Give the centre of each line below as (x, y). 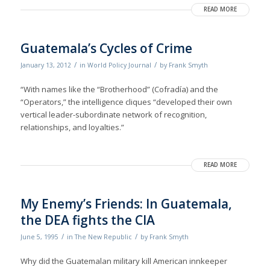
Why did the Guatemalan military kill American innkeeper (124, 261)
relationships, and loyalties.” (72, 127)
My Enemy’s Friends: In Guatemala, (126, 204)
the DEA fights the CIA (87, 220)
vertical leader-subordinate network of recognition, (113, 115)
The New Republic (103, 237)
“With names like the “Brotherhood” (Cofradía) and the (119, 89)
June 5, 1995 (39, 237)
